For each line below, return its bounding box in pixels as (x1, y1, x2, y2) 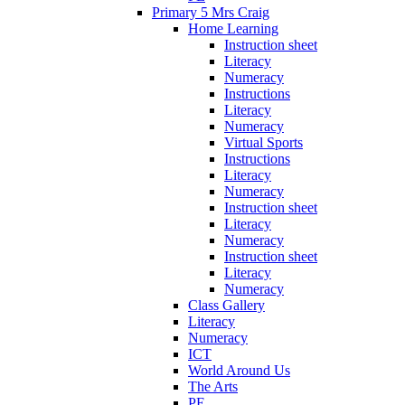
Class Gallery (188, 297, 265, 313)
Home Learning (188, 20, 278, 36)
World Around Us (188, 362, 290, 378)
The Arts (188, 378, 238, 394)
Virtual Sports (224, 134, 303, 150)
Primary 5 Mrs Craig (152, 4, 269, 20)
